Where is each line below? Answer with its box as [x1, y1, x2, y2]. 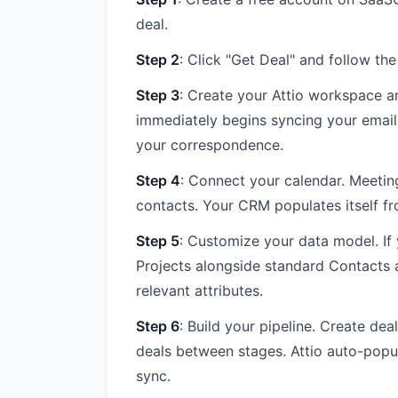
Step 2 [136, 51, 179, 68]
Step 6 [136, 317, 179, 335]
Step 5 [136, 232, 179, 250]
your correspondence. [136, 136, 283, 154]
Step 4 [136, 171, 180, 189]
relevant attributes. [136, 282, 263, 299]
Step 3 [136, 86, 179, 104]
